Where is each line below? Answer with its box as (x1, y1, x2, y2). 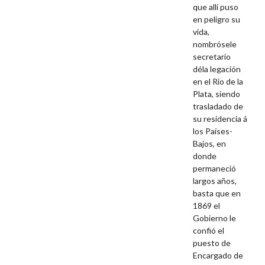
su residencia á (193, 114, 248, 124)
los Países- (193, 126, 233, 137)
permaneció (193, 163, 237, 174)
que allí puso (193, 2, 239, 12)
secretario (193, 51, 231, 62)
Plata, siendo (193, 89, 241, 99)
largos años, (193, 176, 237, 186)
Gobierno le (193, 213, 237, 224)
